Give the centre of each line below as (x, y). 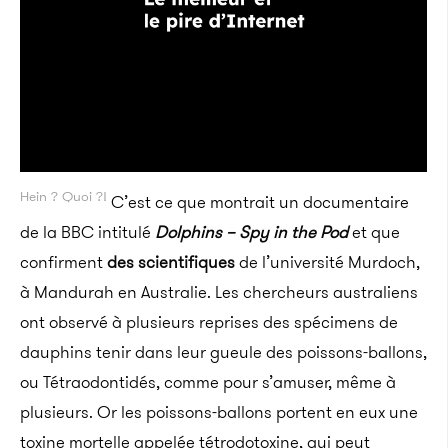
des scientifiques (171, 261)
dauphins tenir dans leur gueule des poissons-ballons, (223, 351)
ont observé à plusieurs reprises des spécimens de (209, 321)
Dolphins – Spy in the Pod (251, 231)
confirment (63, 261)
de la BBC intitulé (87, 231)
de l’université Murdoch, (327, 261)
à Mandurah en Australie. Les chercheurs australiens (219, 291)
